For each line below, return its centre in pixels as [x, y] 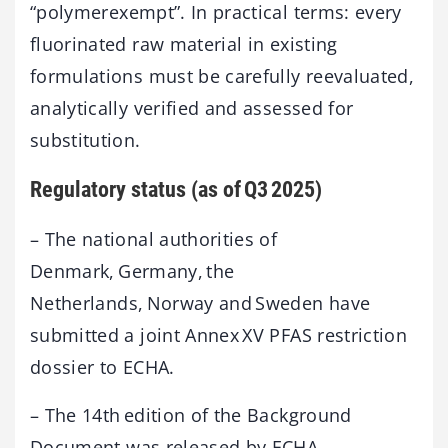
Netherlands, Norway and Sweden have [200, 303]
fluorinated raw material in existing [184, 43]
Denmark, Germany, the [132, 271]
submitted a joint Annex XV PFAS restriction [219, 335]
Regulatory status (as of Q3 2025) [176, 189]
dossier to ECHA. [102, 367]
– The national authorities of [154, 239]
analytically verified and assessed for [192, 107]
